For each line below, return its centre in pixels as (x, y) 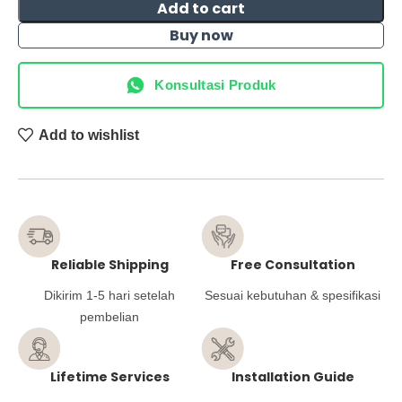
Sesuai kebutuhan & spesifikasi (293, 296)
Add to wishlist (89, 135)
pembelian (109, 317)
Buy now (201, 35)
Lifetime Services (109, 377)
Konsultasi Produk (215, 85)
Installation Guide (293, 377)
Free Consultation (293, 265)
